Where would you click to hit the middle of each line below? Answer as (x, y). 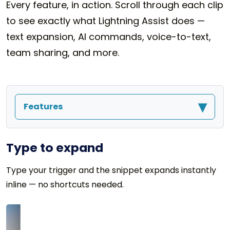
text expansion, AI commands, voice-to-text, (109, 36)
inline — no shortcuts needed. (65, 184)
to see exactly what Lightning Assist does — (106, 21)
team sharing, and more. (63, 52)
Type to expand (55, 147)
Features (43, 106)
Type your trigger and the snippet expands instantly (111, 170)
